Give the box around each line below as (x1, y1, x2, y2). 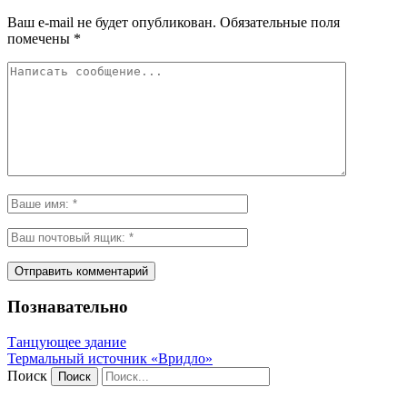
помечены (7, 30, 74, 46)
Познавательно (7, 297, 128, 317)
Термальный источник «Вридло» (7, 351, 213, 367)
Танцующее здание (7, 334, 126, 351)
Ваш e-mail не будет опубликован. (7, 14, 216, 30)
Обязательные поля (216, 14, 340, 30)
